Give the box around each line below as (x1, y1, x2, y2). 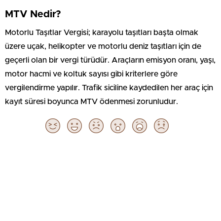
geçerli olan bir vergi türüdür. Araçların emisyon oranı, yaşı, (5, 56, 216, 64)
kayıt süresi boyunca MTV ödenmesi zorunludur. (5, 98, 178, 106)
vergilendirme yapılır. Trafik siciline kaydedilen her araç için (5, 84, 213, 92)
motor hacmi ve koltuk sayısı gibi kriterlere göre (5, 70, 178, 78)
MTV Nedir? (5, 9, 61, 19)
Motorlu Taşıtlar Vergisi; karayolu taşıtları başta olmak (5, 29, 198, 37)
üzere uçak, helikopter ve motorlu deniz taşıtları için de (5, 42, 201, 50)
